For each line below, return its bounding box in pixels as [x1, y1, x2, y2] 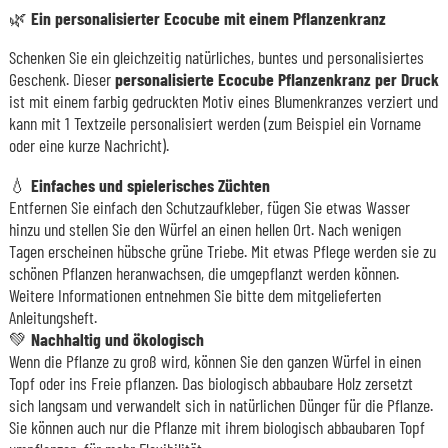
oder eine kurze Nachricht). [8, 134, 169, 157]
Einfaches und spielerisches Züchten [30, 173, 270, 196]
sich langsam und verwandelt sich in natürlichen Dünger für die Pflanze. [8, 393, 433, 416]
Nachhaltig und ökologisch [26, 327, 204, 350]
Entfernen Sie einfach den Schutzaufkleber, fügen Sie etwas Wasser [8, 195, 410, 218]
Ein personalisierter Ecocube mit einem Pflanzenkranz [30, 6, 386, 29]
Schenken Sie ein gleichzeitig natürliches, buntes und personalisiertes [8, 46, 424, 69]
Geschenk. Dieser [8, 68, 115, 91]
